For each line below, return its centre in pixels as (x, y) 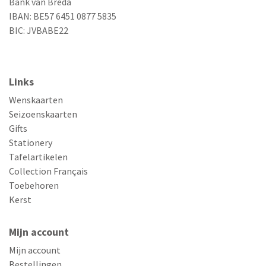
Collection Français (48, 171)
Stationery (31, 143)
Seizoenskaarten (43, 114)
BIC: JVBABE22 (39, 31)
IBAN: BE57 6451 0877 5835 (63, 16)
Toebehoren (34, 186)
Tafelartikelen (38, 157)
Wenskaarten (36, 100)
